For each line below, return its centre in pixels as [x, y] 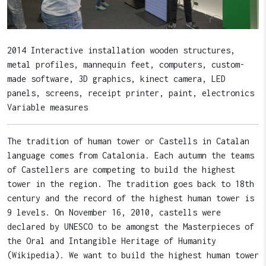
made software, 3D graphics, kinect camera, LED [116, 78]
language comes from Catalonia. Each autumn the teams [131, 155]
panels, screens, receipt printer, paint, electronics [131, 93]
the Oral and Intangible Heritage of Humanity [112, 240]
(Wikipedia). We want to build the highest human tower [133, 255]
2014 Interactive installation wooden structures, [121, 50]
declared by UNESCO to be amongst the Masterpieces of [131, 226]
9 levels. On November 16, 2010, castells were [114, 212]
